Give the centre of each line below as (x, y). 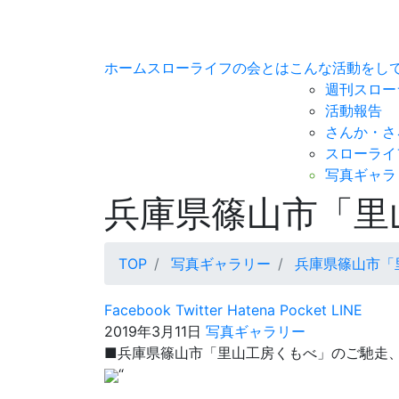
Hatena (249, 310)
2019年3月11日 (153, 331)
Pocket (301, 310)
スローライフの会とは (218, 68)
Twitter (197, 310)
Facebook (138, 310)
